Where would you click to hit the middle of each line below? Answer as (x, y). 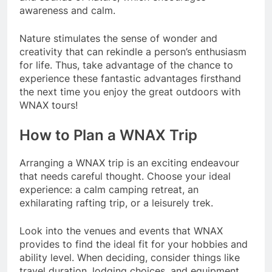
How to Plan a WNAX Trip (108, 135)
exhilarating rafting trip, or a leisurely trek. (116, 202)
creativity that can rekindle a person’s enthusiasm (133, 51)
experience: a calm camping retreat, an (109, 189)
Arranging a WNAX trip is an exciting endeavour (129, 162)
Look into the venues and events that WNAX (121, 230)
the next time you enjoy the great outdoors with (130, 91)
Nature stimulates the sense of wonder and (118, 38)
